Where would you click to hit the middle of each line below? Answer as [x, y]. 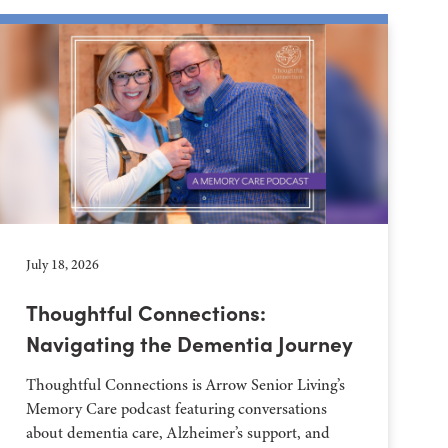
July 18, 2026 [63, 264]
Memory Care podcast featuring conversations [177, 409]
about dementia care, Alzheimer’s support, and [178, 433]
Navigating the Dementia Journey [190, 342]
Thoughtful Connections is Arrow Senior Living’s [186, 385]
